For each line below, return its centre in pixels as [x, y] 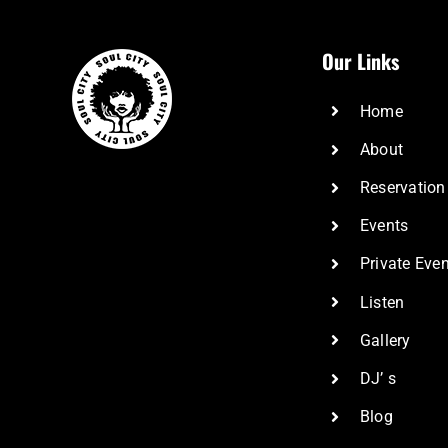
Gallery [385, 340]
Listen [382, 302]
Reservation [402, 188]
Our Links [360, 60]
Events [384, 226]
